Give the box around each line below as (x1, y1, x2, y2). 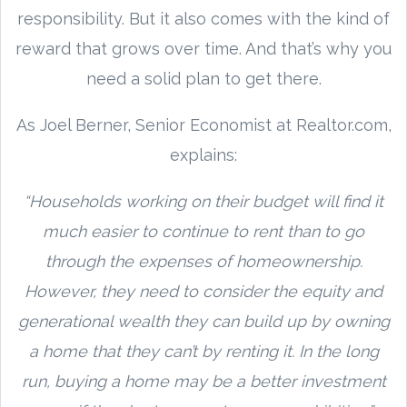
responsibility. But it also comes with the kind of (17, 8, 390, 28)
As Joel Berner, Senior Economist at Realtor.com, (15, 114, 392, 134)
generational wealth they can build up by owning (17, 311, 390, 331)
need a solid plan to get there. (85, 68, 322, 88)
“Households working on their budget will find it (24, 191, 383, 211)
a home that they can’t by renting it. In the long (28, 341, 379, 361)
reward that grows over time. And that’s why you (15, 38, 392, 58)
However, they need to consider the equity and (25, 281, 382, 301)
